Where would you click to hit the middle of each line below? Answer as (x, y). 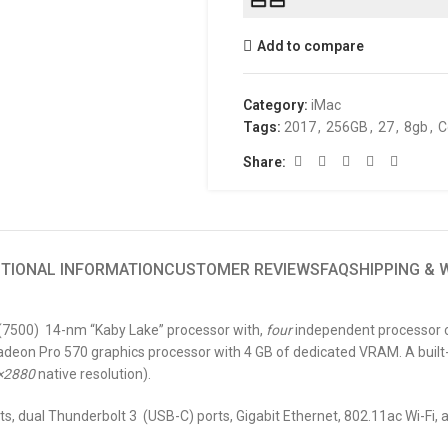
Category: (276, 105)
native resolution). (94, 374)
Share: (265, 161)
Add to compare (311, 45)
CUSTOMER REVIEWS (241, 269)
